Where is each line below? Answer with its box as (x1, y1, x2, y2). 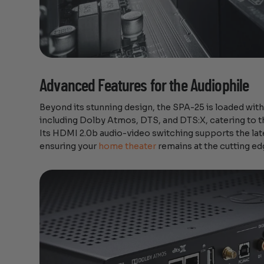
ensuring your (39, 141, 99, 152)
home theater (98, 141, 157, 152)
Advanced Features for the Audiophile (39, 77, 249, 95)
